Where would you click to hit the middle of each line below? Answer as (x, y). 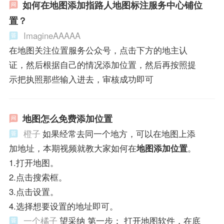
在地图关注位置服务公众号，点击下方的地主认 (98, 50)
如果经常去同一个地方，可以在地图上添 (119, 134)
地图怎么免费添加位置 (67, 119)
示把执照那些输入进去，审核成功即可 (81, 79)
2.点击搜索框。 (38, 177)
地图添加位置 (162, 148)
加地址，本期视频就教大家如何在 (72, 148)
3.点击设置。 (33, 192)
